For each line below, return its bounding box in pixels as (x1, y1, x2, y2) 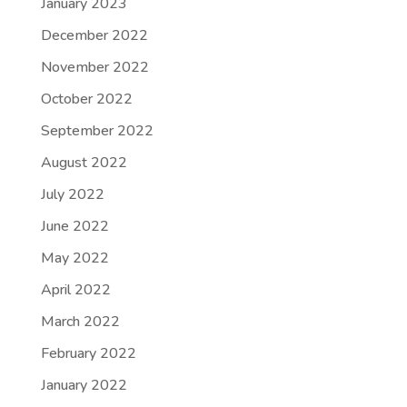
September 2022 (40, 121, 154, 141)
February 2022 (40, 343, 136, 363)
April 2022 (40, 280, 111, 300)
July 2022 (40, 184, 104, 204)
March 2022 (40, 312, 120, 332)
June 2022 (40, 216, 109, 236)
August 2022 (40, 153, 127, 173)
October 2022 (40, 89, 133, 109)
